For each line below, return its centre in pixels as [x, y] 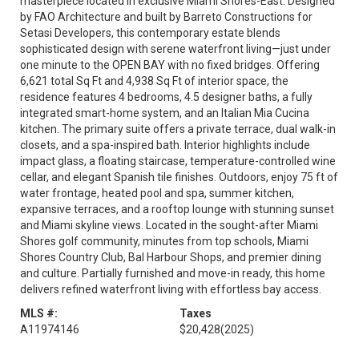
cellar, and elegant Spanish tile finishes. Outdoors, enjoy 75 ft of [179, 177]
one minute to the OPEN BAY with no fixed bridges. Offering [170, 65]
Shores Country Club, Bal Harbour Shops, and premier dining [171, 257]
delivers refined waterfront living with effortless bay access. [171, 289]
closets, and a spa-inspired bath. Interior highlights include [165, 145]
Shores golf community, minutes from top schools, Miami [164, 241]
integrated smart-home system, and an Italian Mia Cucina [165, 113]
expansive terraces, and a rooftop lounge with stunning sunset [177, 209]
